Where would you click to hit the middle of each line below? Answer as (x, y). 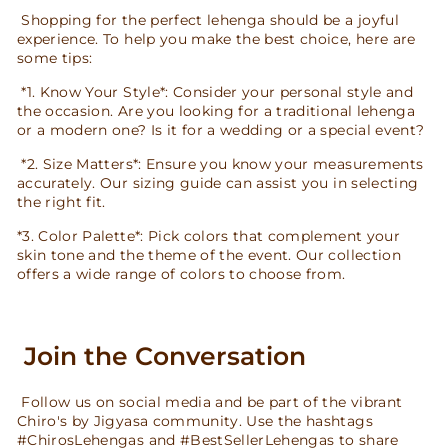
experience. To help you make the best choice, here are (216, 38)
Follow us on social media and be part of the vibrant (210, 401)
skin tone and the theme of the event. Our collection (209, 254)
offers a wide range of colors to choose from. (181, 273)
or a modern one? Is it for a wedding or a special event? (221, 129)
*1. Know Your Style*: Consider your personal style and (215, 91)
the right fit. (61, 201)
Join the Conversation (161, 355)
